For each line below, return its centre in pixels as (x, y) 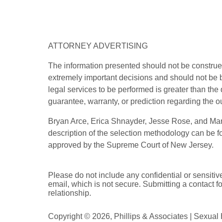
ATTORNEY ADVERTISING (98, 46)
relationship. (70, 193)
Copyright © (69, 216)
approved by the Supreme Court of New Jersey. (131, 145)
